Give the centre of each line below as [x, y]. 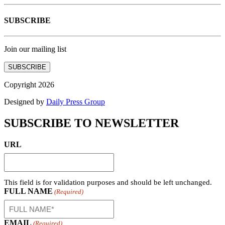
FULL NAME [28, 191]
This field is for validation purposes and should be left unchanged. [108, 182]
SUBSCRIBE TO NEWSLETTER [91, 123]
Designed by [25, 101]
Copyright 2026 [29, 84]
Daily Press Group [76, 101]
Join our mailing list [35, 49]
